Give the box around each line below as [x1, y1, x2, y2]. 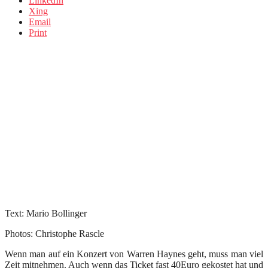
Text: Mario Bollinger [5, 208, 87, 219]
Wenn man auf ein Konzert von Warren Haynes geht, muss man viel [5, 249, 263, 260]
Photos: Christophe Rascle [5, 229, 104, 239]
